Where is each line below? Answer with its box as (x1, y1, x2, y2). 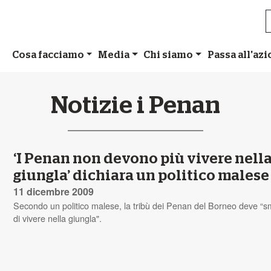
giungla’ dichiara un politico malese (13, 168, 270, 183)
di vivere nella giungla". (13, 211, 102, 224)
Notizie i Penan (51, 93, 220, 118)
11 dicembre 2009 (13, 184, 94, 198)
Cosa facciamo (11, 50, 84, 60)
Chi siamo (143, 50, 194, 60)
